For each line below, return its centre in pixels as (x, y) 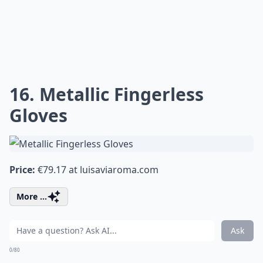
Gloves (38, 115)
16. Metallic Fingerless (107, 94)
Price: (22, 170)
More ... (32, 196)
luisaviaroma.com (119, 170)
